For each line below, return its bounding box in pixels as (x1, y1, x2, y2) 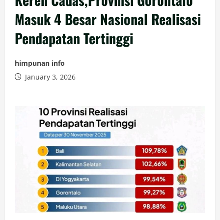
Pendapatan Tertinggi (15, 28, 133, 48)
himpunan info (15, 58, 65, 68)
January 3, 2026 (23, 72, 76, 82)
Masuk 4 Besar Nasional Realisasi (15, 9, 201, 29)
